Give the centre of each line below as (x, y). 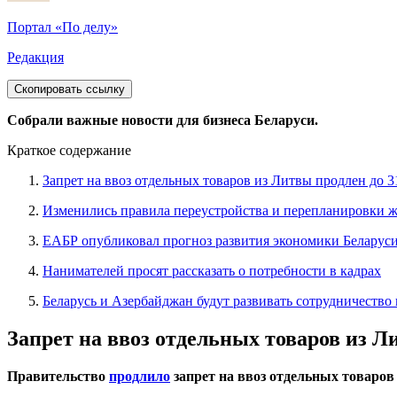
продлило (140, 377)
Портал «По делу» (62, 27)
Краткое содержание (69, 151)
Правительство (58, 377)
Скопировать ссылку (70, 90)
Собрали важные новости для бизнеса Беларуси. (163, 121)
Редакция (35, 58)
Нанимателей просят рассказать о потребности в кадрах (212, 271)
